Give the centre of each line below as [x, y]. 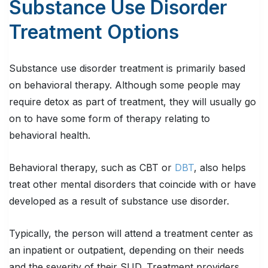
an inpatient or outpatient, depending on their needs [127, 250]
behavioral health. [50, 135]
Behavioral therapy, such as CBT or [92, 168]
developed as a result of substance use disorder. [119, 201]
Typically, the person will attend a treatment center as [131, 234]
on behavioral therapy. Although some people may [125, 85]
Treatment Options [94, 32]
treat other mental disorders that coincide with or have [133, 185]
